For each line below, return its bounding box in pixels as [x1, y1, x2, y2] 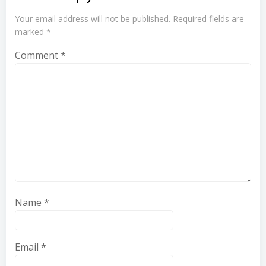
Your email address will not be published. [15, 13, 170, 24]
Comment [15, 49, 61, 62]
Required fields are [173, 13, 244, 24]
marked [15, 26, 46, 37]
